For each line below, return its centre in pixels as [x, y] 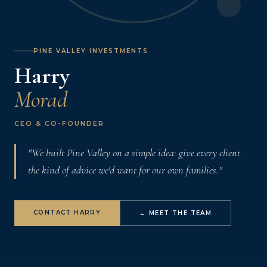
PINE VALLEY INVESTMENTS [91, 51]
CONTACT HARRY [67, 212]
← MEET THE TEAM [176, 213]
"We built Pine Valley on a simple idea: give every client [134, 153]
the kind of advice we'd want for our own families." [125, 170]
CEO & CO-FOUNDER [59, 123]
